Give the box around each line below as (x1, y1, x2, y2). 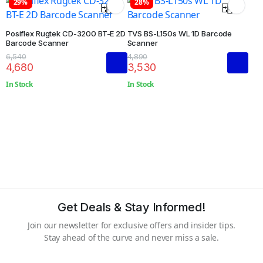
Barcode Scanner (6, 38, 69, 48)
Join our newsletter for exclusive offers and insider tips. (28, 220, 235, 231)
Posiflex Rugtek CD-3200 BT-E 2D (6, 29, 126, 39)
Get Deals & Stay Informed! (58, 200, 205, 214)
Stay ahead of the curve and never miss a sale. (44, 232, 219, 243)
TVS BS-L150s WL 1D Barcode (127, 29, 232, 39)
